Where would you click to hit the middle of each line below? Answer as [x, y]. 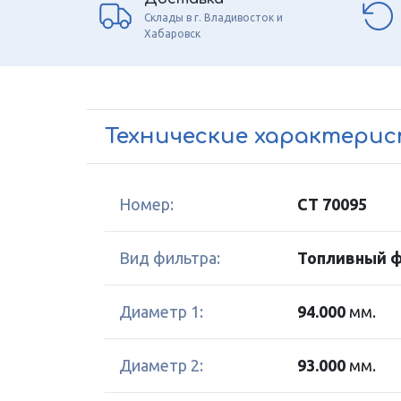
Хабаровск [172, 33]
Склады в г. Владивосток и [213, 17]
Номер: [146, 204]
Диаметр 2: [161, 365]
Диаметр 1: [161, 311]
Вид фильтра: [170, 258]
